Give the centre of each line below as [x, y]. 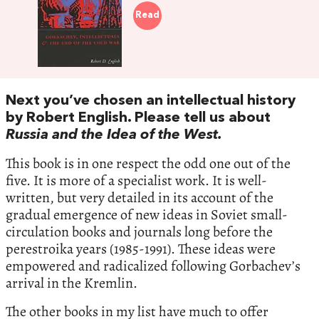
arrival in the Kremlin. [72, 283]
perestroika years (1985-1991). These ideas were [141, 249]
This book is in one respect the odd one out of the [148, 164]
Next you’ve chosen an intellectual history [151, 101]
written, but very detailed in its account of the [140, 198]
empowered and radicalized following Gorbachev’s [153, 266]
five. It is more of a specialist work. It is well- [136, 181]
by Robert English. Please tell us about [138, 119]
